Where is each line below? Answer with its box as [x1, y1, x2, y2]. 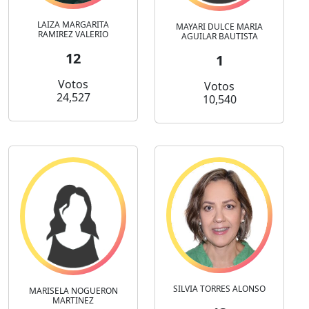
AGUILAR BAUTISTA [181, 30, 258, 42]
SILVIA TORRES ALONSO [173, 282, 266, 295]
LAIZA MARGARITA [37, 19, 109, 31]
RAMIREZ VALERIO [38, 28, 108, 41]
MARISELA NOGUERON [28, 284, 118, 297]
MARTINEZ [52, 294, 94, 306]
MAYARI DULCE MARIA [176, 20, 263, 32]
